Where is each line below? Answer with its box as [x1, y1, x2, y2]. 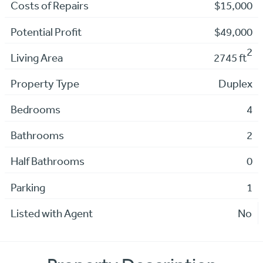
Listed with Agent [10, 206, 93, 220]
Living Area [10, 50, 63, 64]
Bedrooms [10, 103, 60, 116]
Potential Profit [10, 25, 82, 38]
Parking [10, 180, 45, 194]
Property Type [10, 76, 79, 90]
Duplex [218, 76, 253, 90]
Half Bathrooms [10, 154, 85, 168]
